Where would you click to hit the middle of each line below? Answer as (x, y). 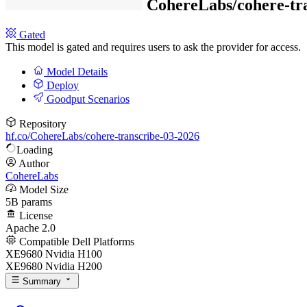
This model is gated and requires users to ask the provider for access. (153, 47)
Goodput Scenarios (87, 99)
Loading (35, 150)
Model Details (76, 72)
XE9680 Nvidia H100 (54, 254)
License (35, 216)
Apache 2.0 (30, 228)
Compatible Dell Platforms (75, 242)
